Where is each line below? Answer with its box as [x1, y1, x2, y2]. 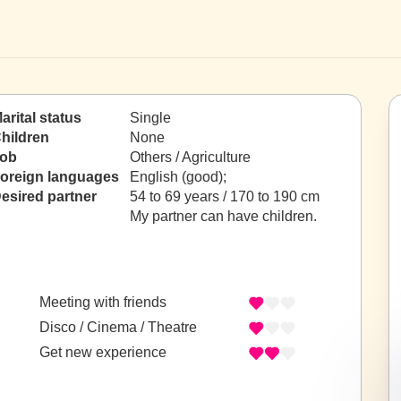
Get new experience [39, 345, 166, 361]
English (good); [130, 169, 230, 184]
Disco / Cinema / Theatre [39, 320, 197, 336]
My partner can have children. [130, 209, 317, 224]
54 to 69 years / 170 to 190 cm [130, 189, 320, 204]
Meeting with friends [39, 294, 166, 311]
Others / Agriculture [130, 149, 251, 165]
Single [130, 110, 171, 125]
